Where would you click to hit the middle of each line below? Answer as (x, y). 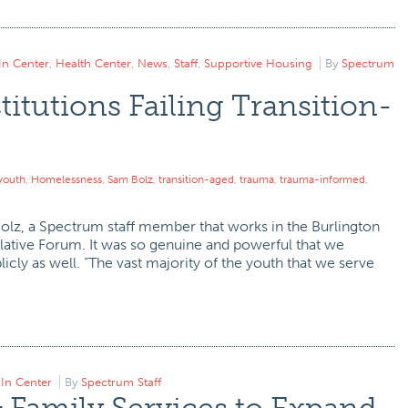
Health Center (93, 63)
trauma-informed (322, 179)
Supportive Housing (258, 63)
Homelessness (66, 179)
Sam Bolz (130, 179)
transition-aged (196, 179)
